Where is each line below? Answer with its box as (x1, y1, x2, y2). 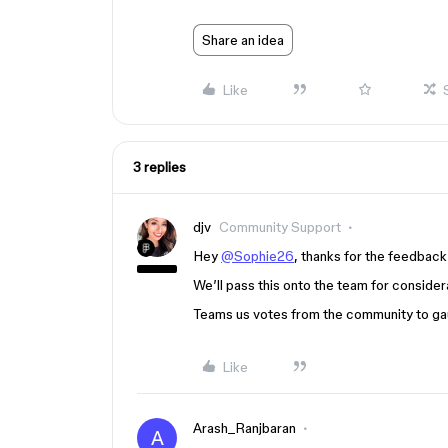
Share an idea (202, 32, 284, 48)
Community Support (219, 219, 341, 235)
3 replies (133, 159, 186, 175)
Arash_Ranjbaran (193, 420, 296, 436)
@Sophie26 (221, 248, 294, 264)
